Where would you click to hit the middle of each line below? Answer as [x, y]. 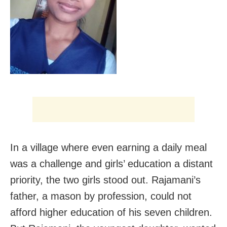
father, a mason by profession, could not [101, 196]
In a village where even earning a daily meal [108, 148]
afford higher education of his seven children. [111, 213]
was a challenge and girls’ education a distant [111, 164]
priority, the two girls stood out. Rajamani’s [105, 180]
